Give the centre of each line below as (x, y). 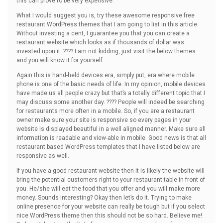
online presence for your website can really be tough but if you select (111, 207)
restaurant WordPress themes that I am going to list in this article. (108, 24)
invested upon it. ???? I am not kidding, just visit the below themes (106, 51)
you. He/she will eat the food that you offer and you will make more (108, 189)
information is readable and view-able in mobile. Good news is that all (111, 138)
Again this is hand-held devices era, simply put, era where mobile (106, 75)
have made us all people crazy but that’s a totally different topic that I (111, 93)
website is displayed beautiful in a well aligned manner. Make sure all (111, 129)
